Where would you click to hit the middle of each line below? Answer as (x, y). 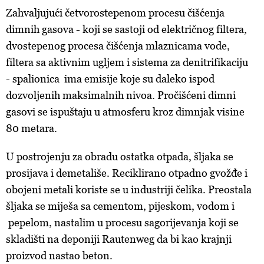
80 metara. (32, 128)
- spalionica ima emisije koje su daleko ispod (110, 78)
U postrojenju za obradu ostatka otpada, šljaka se (120, 156)
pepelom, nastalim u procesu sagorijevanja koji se (122, 222)
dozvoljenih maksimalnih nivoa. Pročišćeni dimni (121, 95)
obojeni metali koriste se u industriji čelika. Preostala (129, 189)
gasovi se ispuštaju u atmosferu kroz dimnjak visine (125, 111)
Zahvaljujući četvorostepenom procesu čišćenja (115, 12)
